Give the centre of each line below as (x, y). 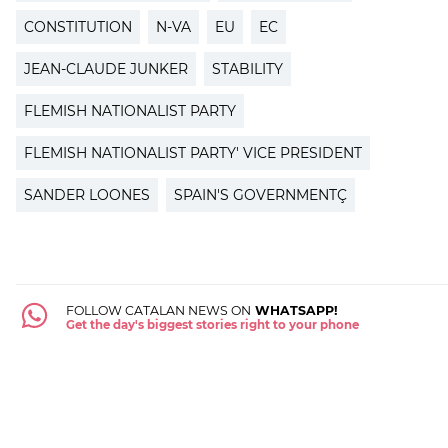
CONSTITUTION (78, 26)
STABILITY (247, 68)
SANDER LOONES (87, 194)
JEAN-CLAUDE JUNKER (106, 68)
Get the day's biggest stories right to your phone (212, 324)
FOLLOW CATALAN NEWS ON (158, 310)
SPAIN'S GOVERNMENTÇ (260, 194)
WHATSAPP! (294, 310)
